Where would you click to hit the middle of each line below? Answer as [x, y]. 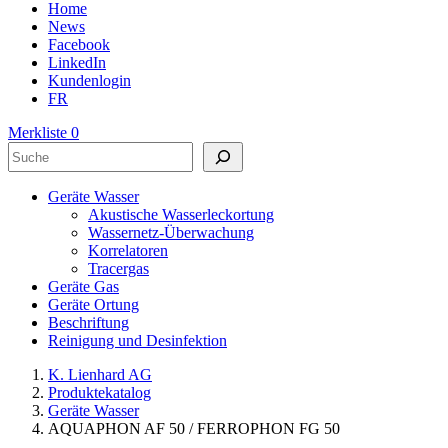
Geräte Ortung [93, 305]
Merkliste [39, 133]
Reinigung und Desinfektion [137, 341]
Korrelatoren [128, 251]
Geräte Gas [83, 287]
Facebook [79, 45]
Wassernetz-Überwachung [171, 233]
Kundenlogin [89, 81]
